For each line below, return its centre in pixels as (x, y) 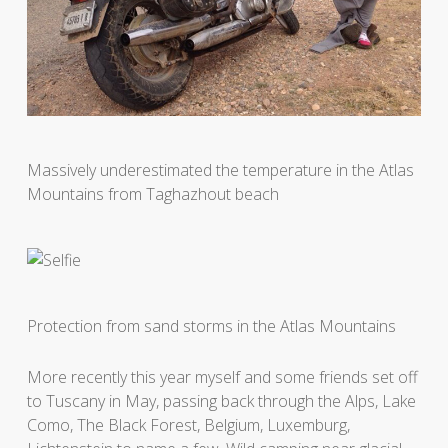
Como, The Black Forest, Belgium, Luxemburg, (188, 424)
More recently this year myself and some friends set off (222, 376)
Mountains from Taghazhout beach (152, 193)
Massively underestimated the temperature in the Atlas (220, 169)
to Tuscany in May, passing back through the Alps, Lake (221, 400)
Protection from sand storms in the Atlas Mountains (211, 325)
